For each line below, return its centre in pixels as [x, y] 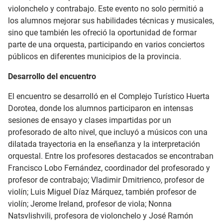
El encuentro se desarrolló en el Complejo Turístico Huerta [109, 96]
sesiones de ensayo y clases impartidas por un [90, 120]
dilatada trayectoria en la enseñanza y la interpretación [104, 144]
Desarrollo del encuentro [52, 76]
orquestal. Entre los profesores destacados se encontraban [111, 156]
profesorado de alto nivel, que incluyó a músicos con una [108, 132]
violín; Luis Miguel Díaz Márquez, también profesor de [102, 192]
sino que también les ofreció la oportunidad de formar [102, 33]
